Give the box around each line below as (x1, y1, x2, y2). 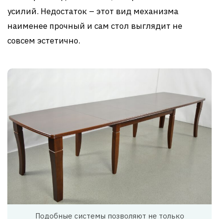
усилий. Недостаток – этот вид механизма (7, 6, 178, 17)
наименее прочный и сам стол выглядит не (7, 21, 182, 32)
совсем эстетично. (7, 35, 80, 46)
